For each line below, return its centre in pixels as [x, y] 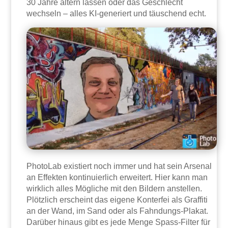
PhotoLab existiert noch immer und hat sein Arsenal [119, 166]
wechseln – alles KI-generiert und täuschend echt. [117, 13]
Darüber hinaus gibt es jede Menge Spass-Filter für [119, 222]
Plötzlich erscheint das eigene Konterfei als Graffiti [117, 200]
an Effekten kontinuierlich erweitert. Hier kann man [117, 178]
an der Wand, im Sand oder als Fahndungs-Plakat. [118, 211]
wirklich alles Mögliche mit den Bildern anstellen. [115, 189]
